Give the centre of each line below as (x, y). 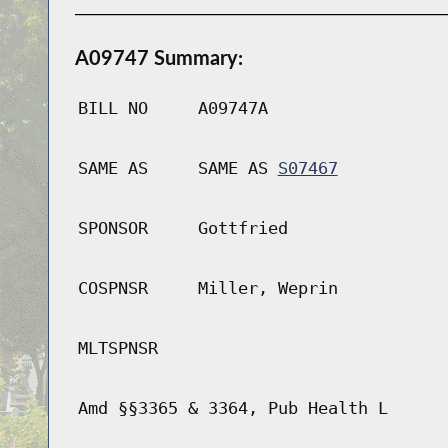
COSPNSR (112, 288)
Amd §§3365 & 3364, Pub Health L (232, 408)
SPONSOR (112, 228)
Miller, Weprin (267, 288)
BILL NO (112, 108)
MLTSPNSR (117, 348)
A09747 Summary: (158, 57)
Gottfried (242, 228)
